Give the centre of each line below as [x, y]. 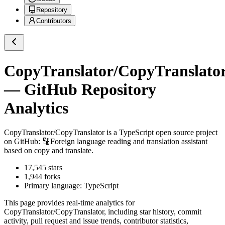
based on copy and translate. [49, 151]
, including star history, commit [153, 212]
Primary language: [54, 186]
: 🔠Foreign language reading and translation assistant [123, 142]
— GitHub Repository [80, 89]
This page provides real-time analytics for [69, 203]
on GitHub [21, 142]
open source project [186, 133]
